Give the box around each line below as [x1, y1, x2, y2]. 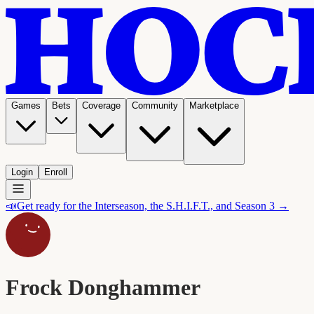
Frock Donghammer [6, 275, 200, 301]
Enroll [44, 167, 67, 177]
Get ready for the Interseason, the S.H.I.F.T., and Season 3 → [17, 200, 289, 212]
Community [132, 100, 178, 111]
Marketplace [189, 100, 239, 111]
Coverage [82, 100, 121, 111]
